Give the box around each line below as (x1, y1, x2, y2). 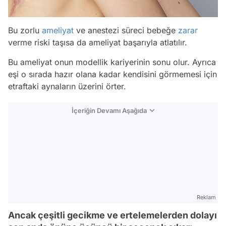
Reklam (197, 194, 216, 201)
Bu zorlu (8, 25, 42, 36)
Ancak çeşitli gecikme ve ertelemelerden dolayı (8, 210, 217, 221)
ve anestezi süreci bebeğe (74, 25, 178, 36)
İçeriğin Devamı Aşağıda (72, 106, 147, 115)
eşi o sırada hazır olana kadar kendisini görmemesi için (8, 69, 217, 80)
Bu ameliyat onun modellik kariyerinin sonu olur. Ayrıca (8, 57, 216, 68)
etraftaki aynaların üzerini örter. (8, 81, 126, 92)
